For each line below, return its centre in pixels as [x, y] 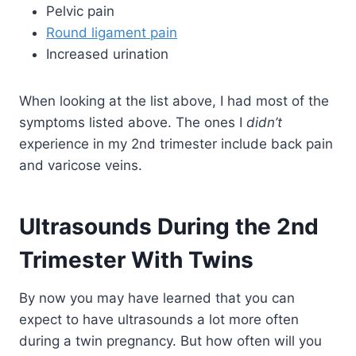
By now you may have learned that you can [157, 298]
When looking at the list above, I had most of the [174, 101]
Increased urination [107, 54]
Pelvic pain [80, 12]
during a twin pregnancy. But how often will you [170, 341]
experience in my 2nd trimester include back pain [176, 144]
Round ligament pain [112, 33]
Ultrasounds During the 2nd [169, 227]
